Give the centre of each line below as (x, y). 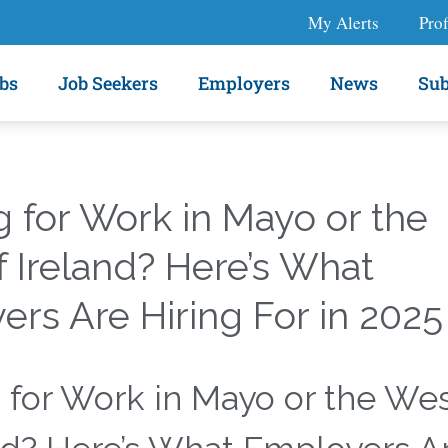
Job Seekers (108, 82)
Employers (244, 82)
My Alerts (343, 22)
